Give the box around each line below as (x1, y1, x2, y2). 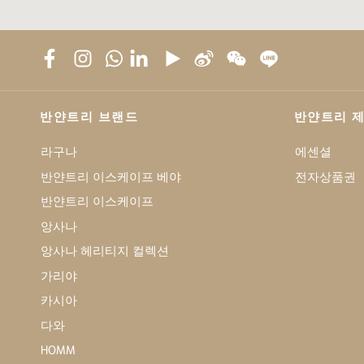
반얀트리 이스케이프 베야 (41, 167, 182, 184)
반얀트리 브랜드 (40, 107, 139, 124)
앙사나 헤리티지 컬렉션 (41, 241, 170, 258)
